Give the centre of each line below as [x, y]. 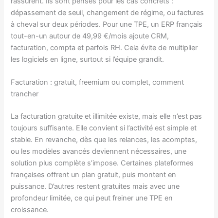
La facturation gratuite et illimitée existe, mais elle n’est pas [107, 117]
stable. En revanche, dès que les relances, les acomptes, [104, 140]
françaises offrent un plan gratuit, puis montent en [94, 175]
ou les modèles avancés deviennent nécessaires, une [99, 152]
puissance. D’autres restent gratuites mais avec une [95, 187]
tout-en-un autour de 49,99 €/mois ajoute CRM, [90, 36]
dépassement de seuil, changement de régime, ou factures [108, 12]
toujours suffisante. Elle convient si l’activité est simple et [104, 128]
